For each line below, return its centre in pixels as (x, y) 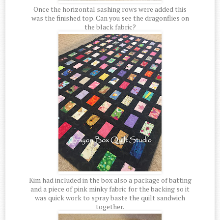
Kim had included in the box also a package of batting (110, 180)
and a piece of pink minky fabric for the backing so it (110, 189)
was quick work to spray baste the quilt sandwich (110, 198)
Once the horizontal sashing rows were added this (110, 9)
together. (110, 207)
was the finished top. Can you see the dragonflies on (110, 18)
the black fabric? (110, 27)
